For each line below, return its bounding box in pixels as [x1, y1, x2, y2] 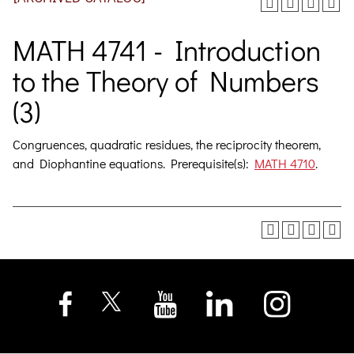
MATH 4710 [254, 155, 315, 171]
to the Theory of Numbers [13, 62, 319, 100]
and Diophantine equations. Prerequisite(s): [13, 155, 254, 171]
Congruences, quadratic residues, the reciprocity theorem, [13, 136, 321, 153]
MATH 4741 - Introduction [13, 31, 321, 69]
